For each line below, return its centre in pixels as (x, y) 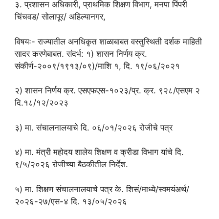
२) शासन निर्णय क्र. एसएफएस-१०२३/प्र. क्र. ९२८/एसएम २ (107, 90)
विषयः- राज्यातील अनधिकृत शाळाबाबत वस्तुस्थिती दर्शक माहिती (108, 41)
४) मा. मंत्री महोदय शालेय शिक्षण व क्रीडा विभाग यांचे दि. (99, 152)
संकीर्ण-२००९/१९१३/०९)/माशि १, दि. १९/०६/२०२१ (97, 66)
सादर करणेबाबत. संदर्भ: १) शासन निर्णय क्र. (81, 54)
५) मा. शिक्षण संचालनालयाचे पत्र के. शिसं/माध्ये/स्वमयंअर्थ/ (102, 189)
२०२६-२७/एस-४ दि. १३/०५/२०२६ (71, 201)
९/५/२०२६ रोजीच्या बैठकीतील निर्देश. (71, 164)
